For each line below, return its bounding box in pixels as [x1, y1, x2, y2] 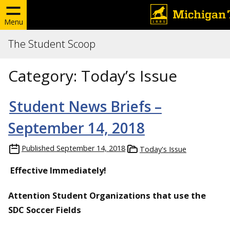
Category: [8, 65, 81, 86]
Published [22, 143, 54, 153]
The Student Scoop [8, 37, 95, 51]
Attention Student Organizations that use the [8, 189, 206, 201]
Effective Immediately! [8, 164, 106, 176]
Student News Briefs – [9, 97, 162, 116]
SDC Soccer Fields [8, 203, 81, 216]
